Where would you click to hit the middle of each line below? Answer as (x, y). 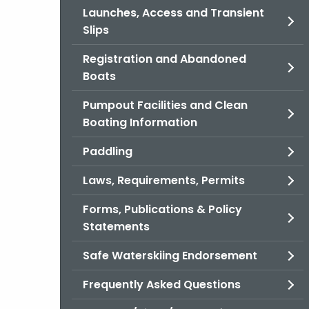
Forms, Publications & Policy (162, 209)
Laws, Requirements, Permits (164, 180)
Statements (116, 227)
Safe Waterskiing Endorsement (170, 256)
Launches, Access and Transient (173, 13)
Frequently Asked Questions (162, 285)
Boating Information (140, 122)
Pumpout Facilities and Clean (165, 105)
